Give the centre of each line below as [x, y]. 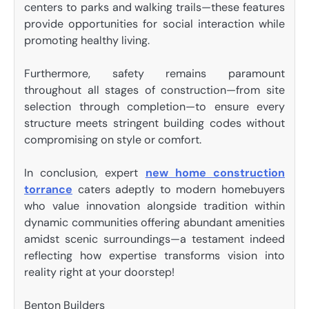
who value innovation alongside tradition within [154, 206]
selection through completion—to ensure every [154, 106]
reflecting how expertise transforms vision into [154, 255]
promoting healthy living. [87, 40]
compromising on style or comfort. [113, 139]
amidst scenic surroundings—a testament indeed [154, 239]
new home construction [215, 172]
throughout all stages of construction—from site [154, 90]
